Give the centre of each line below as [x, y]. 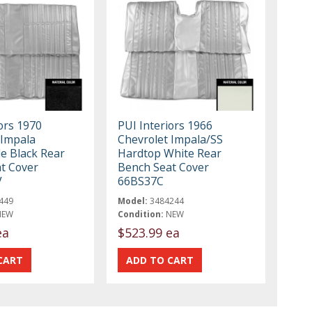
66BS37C [141, 181]
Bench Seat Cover [164, 167]
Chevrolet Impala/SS [171, 139]
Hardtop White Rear [170, 153]
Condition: [141, 214]
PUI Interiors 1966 [165, 125]
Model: [133, 201]
